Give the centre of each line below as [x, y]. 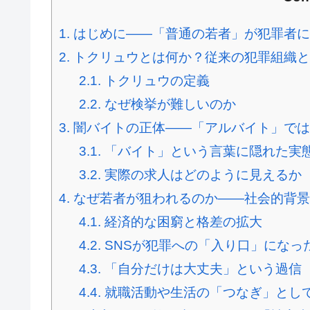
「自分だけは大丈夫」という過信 [201, 269]
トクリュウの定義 [155, 81]
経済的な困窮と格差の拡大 [181, 222]
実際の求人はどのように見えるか [201, 175]
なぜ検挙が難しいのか [168, 104]
